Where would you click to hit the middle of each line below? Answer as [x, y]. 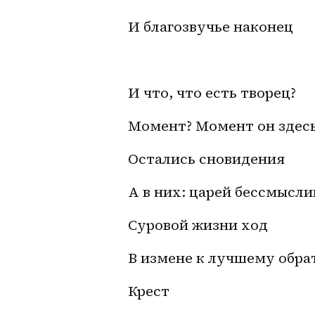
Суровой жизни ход [198, 225]
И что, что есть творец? [212, 92]
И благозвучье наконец [211, 26]
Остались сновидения [206, 159]
